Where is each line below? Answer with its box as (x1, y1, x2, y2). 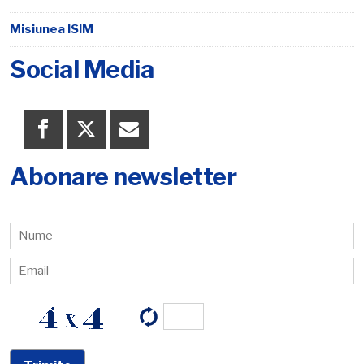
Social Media (10, 54, 154, 84)
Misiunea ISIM (10, 22, 93, 37)
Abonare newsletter (10, 162, 236, 192)
